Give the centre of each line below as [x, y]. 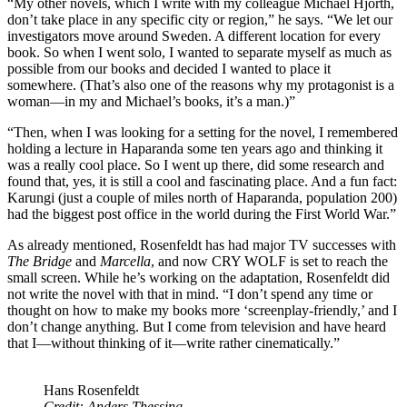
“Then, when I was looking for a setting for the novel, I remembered [203, 133]
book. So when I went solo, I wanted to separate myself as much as [199, 53]
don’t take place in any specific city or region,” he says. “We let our [200, 20]
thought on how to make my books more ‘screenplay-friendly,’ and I [202, 311]
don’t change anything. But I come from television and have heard [197, 327]
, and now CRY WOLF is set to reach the [269, 262]
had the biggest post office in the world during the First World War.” [202, 214]
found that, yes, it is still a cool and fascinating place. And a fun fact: [202, 182]
